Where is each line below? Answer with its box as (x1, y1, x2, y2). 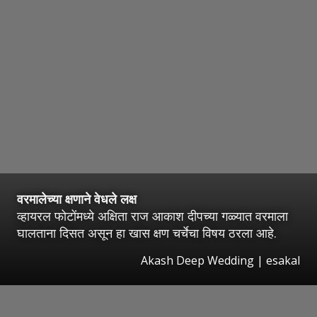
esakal (266, 253, 300, 269)
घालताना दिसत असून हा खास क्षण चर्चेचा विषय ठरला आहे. (17, 224, 277, 242)
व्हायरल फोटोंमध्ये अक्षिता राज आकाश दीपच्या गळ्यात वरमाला (17, 207, 288, 225)
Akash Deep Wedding (141, 253, 254, 269)
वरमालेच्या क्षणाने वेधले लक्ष (17, 190, 137, 208)
